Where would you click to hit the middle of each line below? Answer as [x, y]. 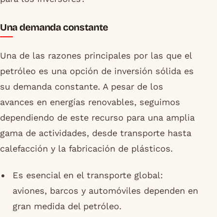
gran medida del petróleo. [67, 206]
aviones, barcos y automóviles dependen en [105, 190]
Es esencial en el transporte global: [87, 175]
